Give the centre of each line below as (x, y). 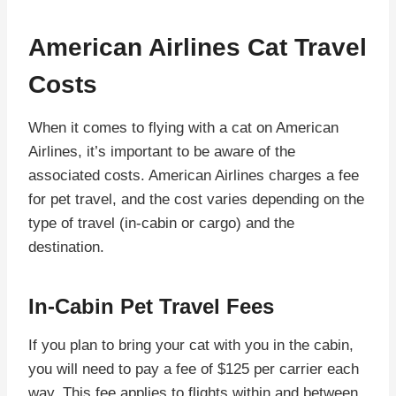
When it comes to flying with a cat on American (183, 127)
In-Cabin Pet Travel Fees (151, 306)
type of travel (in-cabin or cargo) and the (161, 223)
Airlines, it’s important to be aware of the (162, 151)
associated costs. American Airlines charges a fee (194, 175)
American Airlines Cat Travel (198, 47)
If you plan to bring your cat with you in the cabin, (191, 345)
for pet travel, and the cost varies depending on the (196, 199)
